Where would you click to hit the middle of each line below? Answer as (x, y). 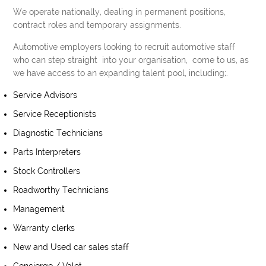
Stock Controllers (47, 171)
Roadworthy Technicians (61, 190)
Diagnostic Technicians (58, 133)
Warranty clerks (44, 228)
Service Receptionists (55, 114)
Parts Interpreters (47, 152)
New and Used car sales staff (71, 247)
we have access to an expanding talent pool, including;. (121, 73)
